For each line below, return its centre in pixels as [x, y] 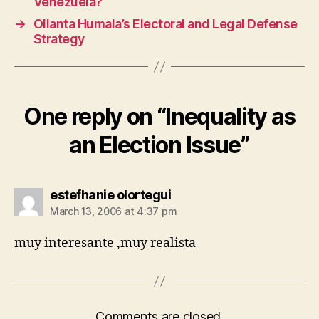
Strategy [59, 39]
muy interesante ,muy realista [105, 243]
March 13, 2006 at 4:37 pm [114, 211]
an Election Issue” [159, 145]
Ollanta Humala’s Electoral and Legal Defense [165, 24]
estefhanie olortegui [110, 195]
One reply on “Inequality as [159, 116]
